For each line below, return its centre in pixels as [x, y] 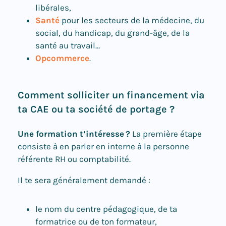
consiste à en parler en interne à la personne [103, 147]
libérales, [53, 8]
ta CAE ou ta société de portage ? [96, 109]
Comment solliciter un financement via [111, 95]
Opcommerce [62, 58]
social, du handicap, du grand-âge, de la [112, 33]
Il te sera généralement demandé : [84, 180]
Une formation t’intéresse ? [74, 134]
